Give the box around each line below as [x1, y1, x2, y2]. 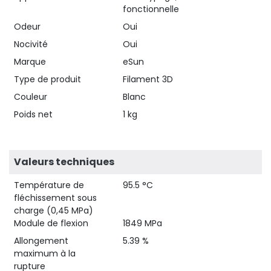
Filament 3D [123, 73, 173, 85]
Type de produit [14, 73, 81, 85]
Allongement [14, 234, 68, 247]
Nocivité [14, 38, 48, 50]
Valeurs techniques [14, 154, 114, 169]
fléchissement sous [14, 191, 97, 204]
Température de [14, 178, 84, 191]
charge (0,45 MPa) [14, 204, 93, 217]
